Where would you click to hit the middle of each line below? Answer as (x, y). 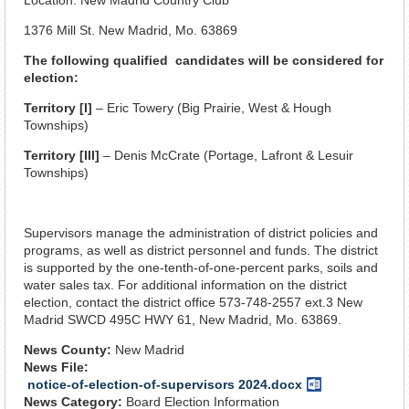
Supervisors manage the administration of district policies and (201, 232)
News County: (69, 349)
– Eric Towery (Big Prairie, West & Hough (212, 107)
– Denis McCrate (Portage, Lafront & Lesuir (228, 155)
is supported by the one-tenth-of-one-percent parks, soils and (201, 267)
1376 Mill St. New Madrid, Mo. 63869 (131, 30)
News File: (58, 367)
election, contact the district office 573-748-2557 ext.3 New (193, 302)
